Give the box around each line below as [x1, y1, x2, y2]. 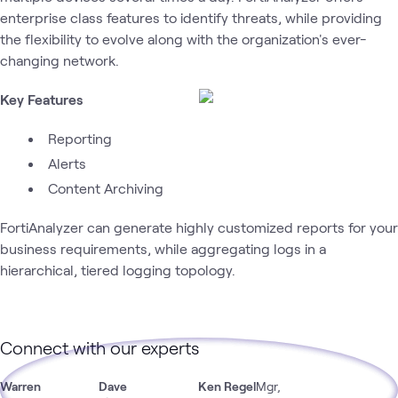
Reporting [48, 130, 112, 147]
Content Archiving [48, 179, 163, 196]
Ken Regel [197, 378, 256, 394]
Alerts [48, 155, 86, 171]
